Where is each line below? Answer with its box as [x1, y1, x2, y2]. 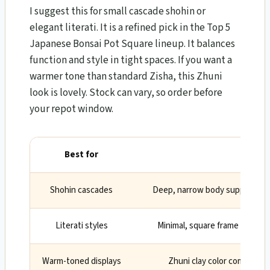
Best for [64, 148, 98, 161]
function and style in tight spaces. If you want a [30, 52, 232, 67]
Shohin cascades [50, 183, 113, 196]
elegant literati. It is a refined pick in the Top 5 [30, 20, 230, 35]
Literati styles [55, 219, 108, 232]
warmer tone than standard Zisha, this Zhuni [30, 69, 222, 84]
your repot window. [30, 101, 113, 116]
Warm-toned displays [42, 254, 121, 268]
